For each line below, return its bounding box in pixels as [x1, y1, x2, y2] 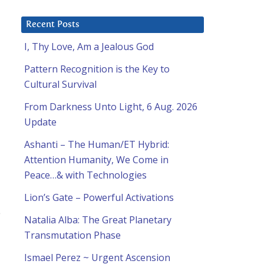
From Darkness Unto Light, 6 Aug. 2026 [24, 100, 197, 114]
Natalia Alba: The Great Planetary [24, 213, 171, 227]
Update [24, 115, 57, 129]
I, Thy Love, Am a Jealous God [24, 40, 154, 54]
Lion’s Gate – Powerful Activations [24, 191, 174, 204]
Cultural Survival [24, 78, 97, 91]
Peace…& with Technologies [24, 169, 147, 182]
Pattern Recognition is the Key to [24, 62, 170, 76]
